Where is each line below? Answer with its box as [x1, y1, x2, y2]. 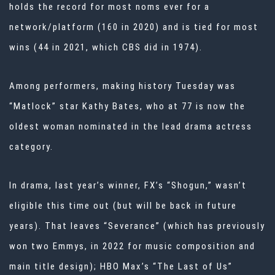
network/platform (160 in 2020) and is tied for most [9, 21, 258, 33]
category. [9, 141, 53, 153]
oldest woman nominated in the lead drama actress [9, 121, 252, 133]
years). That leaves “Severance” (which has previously [9, 220, 265, 232]
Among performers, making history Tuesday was [9, 80, 236, 92]
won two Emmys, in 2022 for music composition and [9, 241, 255, 252]
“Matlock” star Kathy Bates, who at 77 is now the [9, 101, 246, 112]
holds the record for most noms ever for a [9, 1, 210, 13]
